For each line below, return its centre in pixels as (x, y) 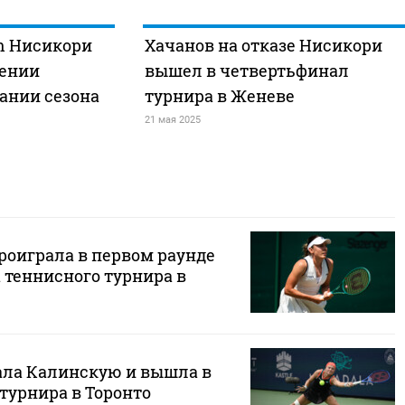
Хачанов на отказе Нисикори (263, 45)
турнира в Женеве (219, 96)
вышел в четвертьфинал (246, 71)
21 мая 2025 (172, 120)
